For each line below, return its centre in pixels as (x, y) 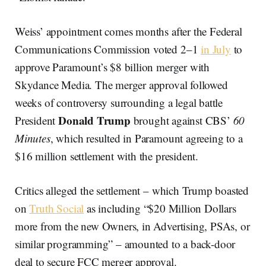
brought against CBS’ (183, 120)
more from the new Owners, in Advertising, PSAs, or (132, 226)
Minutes (33, 138)
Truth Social (57, 208)
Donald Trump (96, 120)
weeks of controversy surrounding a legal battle (119, 102)
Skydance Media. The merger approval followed (121, 84)
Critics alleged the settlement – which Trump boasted (132, 190)
